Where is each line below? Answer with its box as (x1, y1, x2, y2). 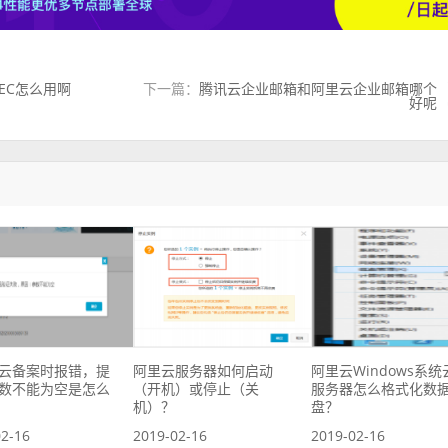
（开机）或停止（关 (133, 378, 260, 398)
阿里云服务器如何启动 (133, 360, 274, 380)
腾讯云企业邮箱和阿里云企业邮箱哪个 (199, 78, 438, 98)
